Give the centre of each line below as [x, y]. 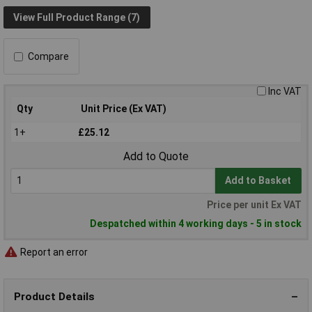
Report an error [53, 252]
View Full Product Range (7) [77, 17]
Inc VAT [285, 92]
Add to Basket [258, 181]
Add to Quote [156, 157]
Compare [48, 57]
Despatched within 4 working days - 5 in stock [196, 224]
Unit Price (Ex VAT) [124, 109]
